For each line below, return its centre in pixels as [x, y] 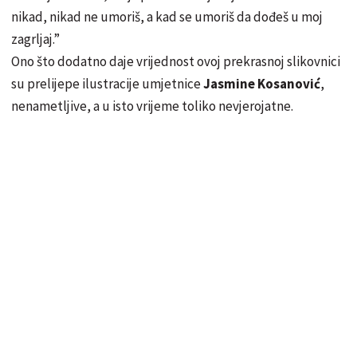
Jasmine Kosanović [262, 83]
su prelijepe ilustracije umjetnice [107, 83]
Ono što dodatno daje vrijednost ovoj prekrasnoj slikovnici [176, 61]
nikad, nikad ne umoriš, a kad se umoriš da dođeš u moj [167, 16]
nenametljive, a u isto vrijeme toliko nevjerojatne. [152, 106]
